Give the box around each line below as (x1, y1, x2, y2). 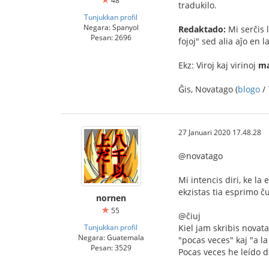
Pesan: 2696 (90, 32, 131, 42)
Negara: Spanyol (83, 22, 139, 32)
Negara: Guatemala (77, 232, 144, 242)
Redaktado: (178, 23, 226, 35)
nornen (95, 192, 126, 204)
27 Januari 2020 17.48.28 (178, 127, 261, 137)
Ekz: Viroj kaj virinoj (178, 59, 258, 71)
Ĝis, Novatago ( (178, 83, 238, 95)
